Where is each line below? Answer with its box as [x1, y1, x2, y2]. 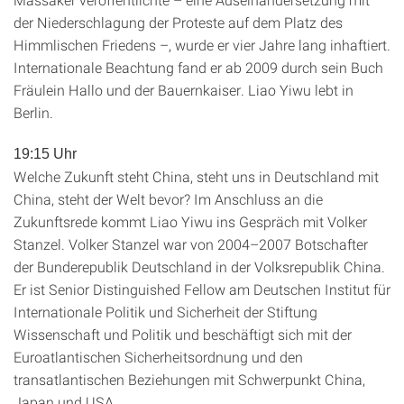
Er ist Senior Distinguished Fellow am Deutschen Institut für [14, 280, 390, 298]
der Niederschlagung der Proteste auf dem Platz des [14, 13, 343, 32]
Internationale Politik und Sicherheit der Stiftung [14, 302, 317, 321]
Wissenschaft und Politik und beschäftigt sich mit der [14, 325, 352, 344]
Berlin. [14, 103, 53, 122]
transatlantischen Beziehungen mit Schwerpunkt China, [14, 370, 365, 389]
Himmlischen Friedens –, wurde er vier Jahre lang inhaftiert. [14, 35, 390, 54]
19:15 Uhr [14, 146, 77, 161]
